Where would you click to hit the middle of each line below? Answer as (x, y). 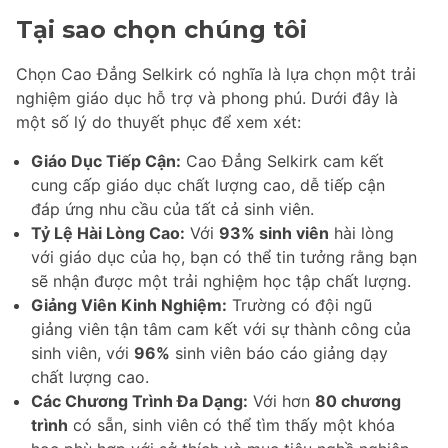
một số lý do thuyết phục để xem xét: (158, 121)
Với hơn (281, 400)
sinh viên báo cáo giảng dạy (279, 352)
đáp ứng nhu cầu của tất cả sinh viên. (172, 208)
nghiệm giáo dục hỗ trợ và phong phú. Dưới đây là (207, 97)
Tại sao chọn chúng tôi (161, 29)
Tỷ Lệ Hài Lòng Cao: (108, 232)
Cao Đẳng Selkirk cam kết (282, 160)
